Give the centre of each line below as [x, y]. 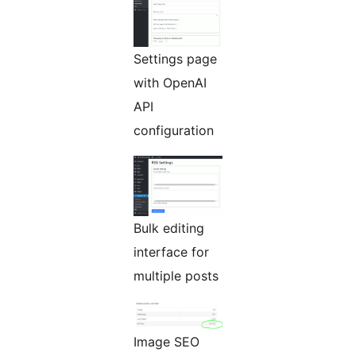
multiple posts [176, 276]
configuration [174, 131]
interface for [171, 252]
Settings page [175, 59]
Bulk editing [169, 228]
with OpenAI [170, 83]
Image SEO [166, 342]
